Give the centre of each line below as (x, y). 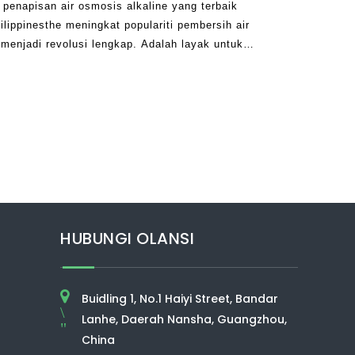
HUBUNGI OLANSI (127, 239)
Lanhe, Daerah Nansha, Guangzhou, (185, 319)
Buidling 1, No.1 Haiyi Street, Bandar (180, 299)
